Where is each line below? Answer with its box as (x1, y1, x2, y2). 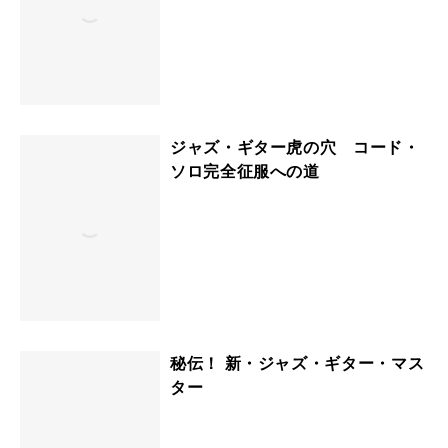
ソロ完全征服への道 (170, 160, 320, 181)
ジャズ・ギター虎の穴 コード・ (170, 136, 420, 157)
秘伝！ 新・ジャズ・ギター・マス (170, 353, 425, 374)
